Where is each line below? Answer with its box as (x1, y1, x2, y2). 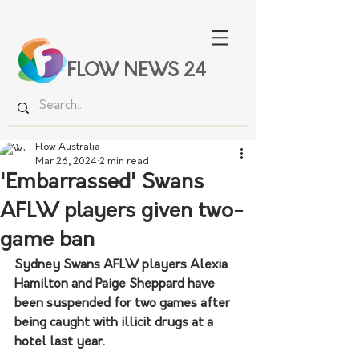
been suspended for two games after (14, 297, 233, 310)
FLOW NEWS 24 (67, 63, 206, 81)
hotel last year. (14, 336, 105, 349)
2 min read (99, 157, 149, 167)
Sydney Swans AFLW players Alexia (14, 259, 231, 272)
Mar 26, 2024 (35, 157, 97, 167)
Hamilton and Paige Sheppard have (14, 278, 218, 291)
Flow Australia (35, 143, 100, 152)
